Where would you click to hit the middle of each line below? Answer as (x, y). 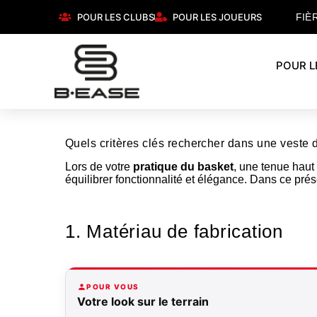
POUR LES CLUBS (115, 17)
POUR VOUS (113, 287)
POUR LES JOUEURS (218, 17)
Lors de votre (99, 166)
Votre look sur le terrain (143, 301)
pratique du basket (183, 166)
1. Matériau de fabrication (174, 231)
